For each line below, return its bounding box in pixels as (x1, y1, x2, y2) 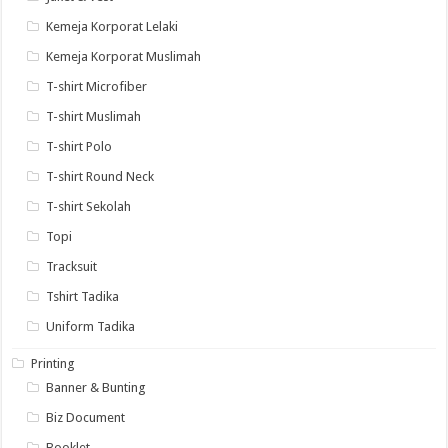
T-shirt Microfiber (46, 79, 148, 95)
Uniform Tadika (46, 319, 136, 335)
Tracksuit (46, 259, 98, 275)
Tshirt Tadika (46, 289, 120, 305)
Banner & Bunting (46, 380, 147, 396)
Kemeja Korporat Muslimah (46, 49, 202, 65)
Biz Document (46, 410, 126, 426)
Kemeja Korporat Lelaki (46, 19, 179, 35)
